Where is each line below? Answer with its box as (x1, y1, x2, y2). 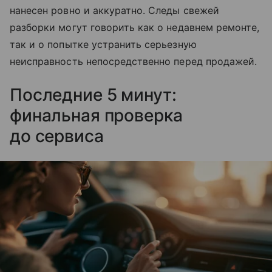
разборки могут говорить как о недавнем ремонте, (10, 21, 260, 33)
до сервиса (10, 125, 104, 146)
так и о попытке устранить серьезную (10, 38, 197, 50)
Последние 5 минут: (10, 84, 177, 105)
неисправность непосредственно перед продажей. (10, 55, 257, 67)
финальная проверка (10, 104, 183, 126)
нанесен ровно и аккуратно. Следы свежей (10, 4, 219, 16)
